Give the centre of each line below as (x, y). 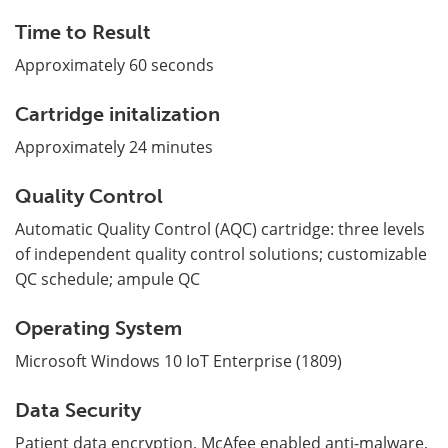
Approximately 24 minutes (114, 146)
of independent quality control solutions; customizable (221, 253)
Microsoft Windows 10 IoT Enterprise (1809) (178, 360)
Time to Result (83, 31)
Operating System (98, 327)
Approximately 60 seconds (114, 64)
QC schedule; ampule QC (107, 278)
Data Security (78, 409)
